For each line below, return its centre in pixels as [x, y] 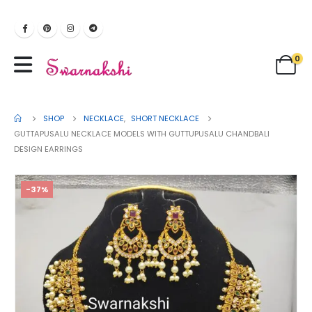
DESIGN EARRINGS [48, 149]
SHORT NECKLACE [165, 118]
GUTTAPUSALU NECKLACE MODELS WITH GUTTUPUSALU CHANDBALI [142, 133]
